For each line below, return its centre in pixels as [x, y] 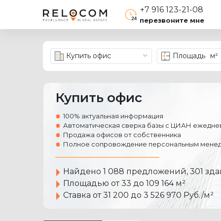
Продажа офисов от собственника [122, 135]
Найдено [82, 171]
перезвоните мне [172, 20]
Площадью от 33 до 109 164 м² [124, 183]
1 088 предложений [145, 171]
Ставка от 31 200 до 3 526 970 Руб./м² [138, 195]
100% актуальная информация [113, 116]
